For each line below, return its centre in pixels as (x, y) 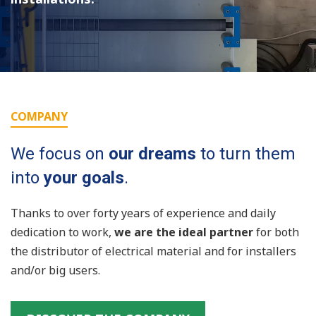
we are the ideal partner (184, 232)
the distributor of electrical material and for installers (153, 251)
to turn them (246, 154)
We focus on (60, 154)
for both (276, 232)
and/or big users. (55, 270)
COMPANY (39, 116)
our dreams (152, 154)
